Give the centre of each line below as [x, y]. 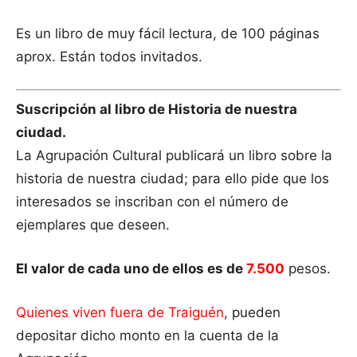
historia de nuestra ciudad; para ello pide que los [173, 178]
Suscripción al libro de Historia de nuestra [157, 109]
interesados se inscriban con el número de [152, 201]
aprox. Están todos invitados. [109, 57]
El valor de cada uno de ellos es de [129, 268]
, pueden [252, 312]
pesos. [308, 268]
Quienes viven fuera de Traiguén [120, 312]
